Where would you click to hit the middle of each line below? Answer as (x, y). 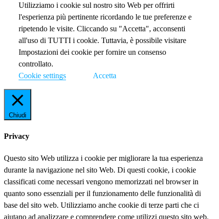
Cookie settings (42, 75)
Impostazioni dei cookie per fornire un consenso (92, 52)
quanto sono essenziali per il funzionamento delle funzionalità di (102, 194)
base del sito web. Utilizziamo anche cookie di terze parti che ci (101, 205)
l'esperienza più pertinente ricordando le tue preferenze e (105, 17)
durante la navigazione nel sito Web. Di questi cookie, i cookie (100, 170)
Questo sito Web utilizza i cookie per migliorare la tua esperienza (103, 158)
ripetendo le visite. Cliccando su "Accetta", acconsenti (102, 28)
